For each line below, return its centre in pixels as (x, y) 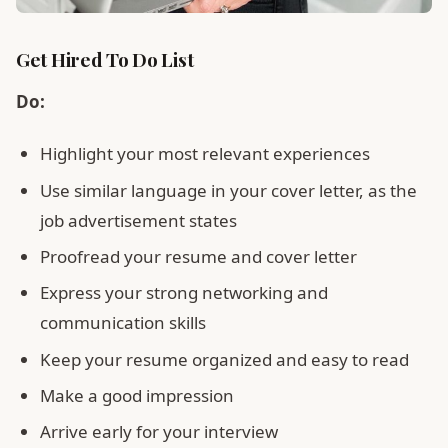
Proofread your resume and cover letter (198, 256)
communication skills (123, 323)
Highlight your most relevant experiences (205, 154)
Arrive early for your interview (159, 432)
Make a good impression (137, 396)
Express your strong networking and (184, 293)
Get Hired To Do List (105, 58)
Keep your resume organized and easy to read (224, 359)
